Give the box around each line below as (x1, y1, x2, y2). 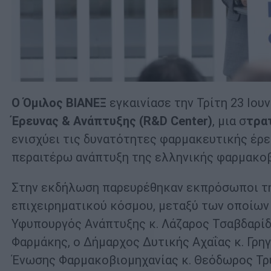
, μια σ (212, 114, 246, 129)
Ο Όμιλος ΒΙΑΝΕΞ (11, 96, 106, 111)
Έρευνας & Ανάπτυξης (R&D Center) (11, 114, 212, 129)
